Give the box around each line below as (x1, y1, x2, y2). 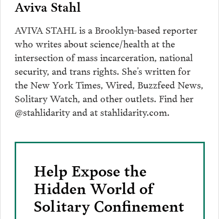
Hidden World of (33, 175, 153, 198)
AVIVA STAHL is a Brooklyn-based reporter (14, 22, 197, 37)
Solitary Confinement (33, 193, 184, 216)
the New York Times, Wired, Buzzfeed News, (14, 76, 203, 91)
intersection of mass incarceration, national (14, 49, 193, 64)
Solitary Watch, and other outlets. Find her (14, 90, 194, 105)
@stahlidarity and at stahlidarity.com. (14, 104, 170, 119)
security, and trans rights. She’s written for (14, 63, 191, 78)
